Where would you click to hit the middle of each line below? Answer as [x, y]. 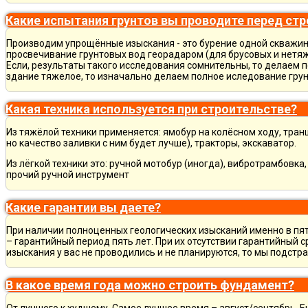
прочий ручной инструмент [68, 175]
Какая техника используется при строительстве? [151, 109]
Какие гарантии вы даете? [83, 207]
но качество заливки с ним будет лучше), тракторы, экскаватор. [151, 143]
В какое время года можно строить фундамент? [150, 285]
